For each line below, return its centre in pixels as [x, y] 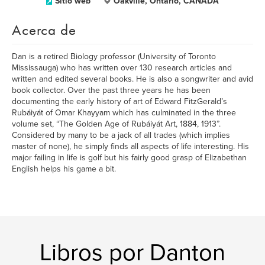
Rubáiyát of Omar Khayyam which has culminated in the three [124, 113]
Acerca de [44, 30]
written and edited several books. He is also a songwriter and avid [132, 79]
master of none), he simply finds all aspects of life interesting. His [130, 146]
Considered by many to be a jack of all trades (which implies [121, 135]
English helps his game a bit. [64, 169]
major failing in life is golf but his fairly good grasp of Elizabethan [129, 158]
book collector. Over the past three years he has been [111, 90]
